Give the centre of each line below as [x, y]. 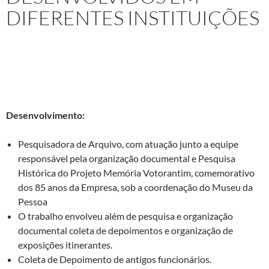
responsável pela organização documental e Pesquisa [127, 159]
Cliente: [23, 86]
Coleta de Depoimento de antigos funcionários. [115, 259]
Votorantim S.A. [73, 86]
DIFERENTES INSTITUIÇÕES [133, 18]
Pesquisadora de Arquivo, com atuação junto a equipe [128, 144]
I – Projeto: [29, 58]
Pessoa [33, 202]
